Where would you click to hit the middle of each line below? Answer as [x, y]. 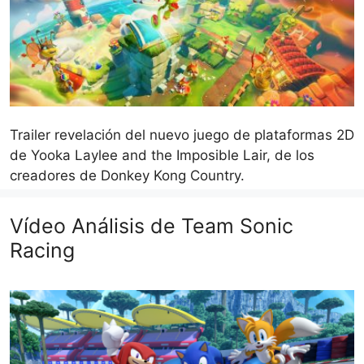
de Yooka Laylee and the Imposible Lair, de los [162, 155]
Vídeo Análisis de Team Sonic [152, 225]
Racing [42, 250]
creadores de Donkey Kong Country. [127, 175]
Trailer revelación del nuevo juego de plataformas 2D [182, 134]
